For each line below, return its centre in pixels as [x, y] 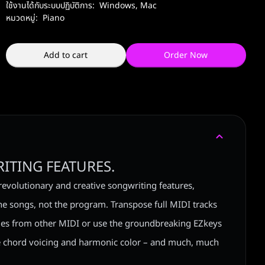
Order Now [186, 56]
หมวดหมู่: [22, 18]
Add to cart [66, 56]
